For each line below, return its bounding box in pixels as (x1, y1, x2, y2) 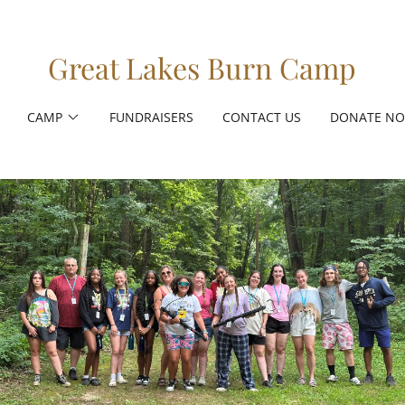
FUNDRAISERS (108, 108, 193, 126)
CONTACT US (221, 108, 301, 126)
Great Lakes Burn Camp (48, 48, 357, 87)
